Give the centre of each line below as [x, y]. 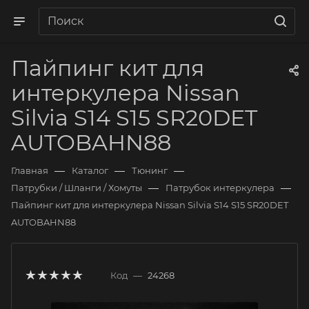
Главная [30, 170]
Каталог [90, 170]
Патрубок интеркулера [220, 188]
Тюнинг [150, 170]
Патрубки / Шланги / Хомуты [77, 188]
